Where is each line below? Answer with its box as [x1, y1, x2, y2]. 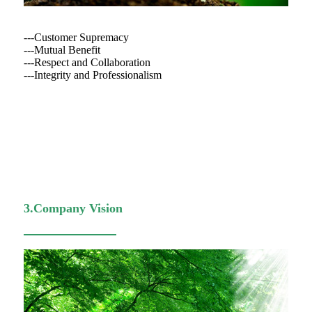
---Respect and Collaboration [24, 56, 150, 69]
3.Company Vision [24, 201, 123, 216]
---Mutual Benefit [24, 44, 100, 56]
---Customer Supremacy [24, 31, 129, 44]
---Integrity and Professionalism [24, 69, 162, 81]
